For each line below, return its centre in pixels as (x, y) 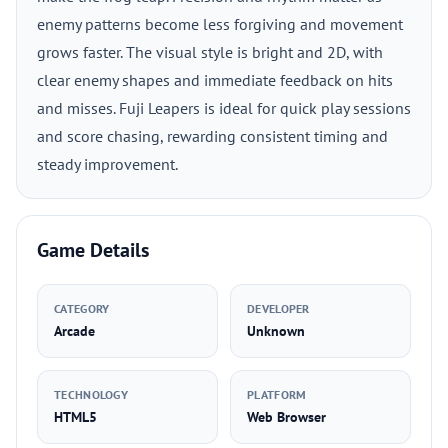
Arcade (74, 331)
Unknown (276, 331)
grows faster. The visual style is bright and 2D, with (210, 52)
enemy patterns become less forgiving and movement (220, 24)
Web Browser (286, 417)
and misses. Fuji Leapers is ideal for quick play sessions (224, 108)
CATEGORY (82, 308)
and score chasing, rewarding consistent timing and (212, 136)
